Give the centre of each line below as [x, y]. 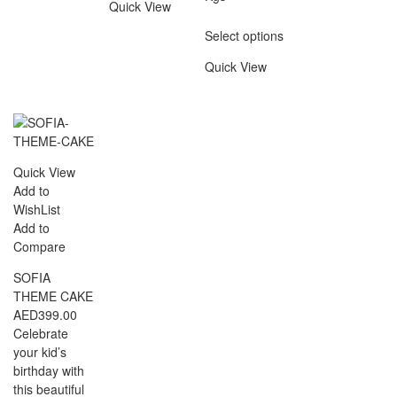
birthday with [49, 370]
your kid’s [40, 351]
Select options [245, 35]
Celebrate [41, 333]
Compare [39, 246]
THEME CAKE [53, 296]
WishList [37, 209]
